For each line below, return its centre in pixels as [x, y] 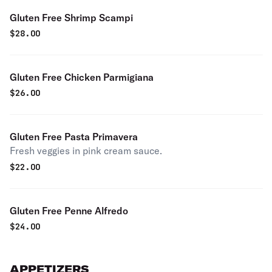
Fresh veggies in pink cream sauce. [86, 151]
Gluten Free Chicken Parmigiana [82, 77]
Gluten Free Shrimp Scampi [71, 18]
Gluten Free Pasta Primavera [74, 137]
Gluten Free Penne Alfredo [69, 211]
